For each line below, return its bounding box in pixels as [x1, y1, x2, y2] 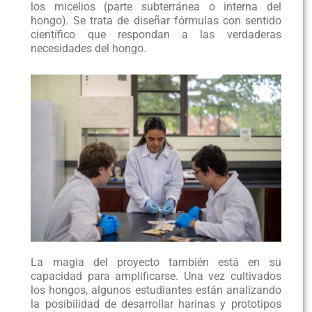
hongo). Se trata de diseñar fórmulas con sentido [31, 14, 281, 28]
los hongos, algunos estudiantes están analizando [31, 283, 281, 297]
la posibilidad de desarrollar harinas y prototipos [31, 297, 281, 311]
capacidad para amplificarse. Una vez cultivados [31, 269, 281, 283]
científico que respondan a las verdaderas [31, 28, 281, 42]
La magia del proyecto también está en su [31, 255, 281, 269]
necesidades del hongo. [31, 42, 147, 56]
